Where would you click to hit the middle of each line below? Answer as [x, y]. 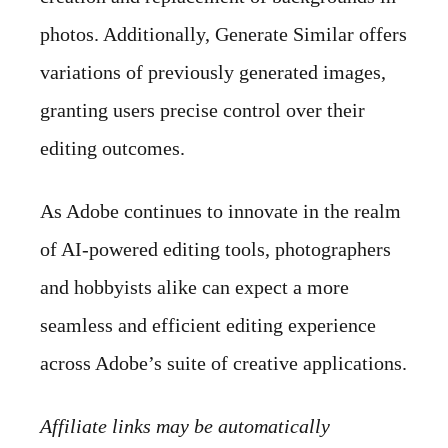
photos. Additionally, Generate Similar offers [223, 34]
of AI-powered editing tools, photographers [215, 249]
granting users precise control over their [202, 110]
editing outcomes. [112, 148]
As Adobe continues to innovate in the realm [220, 211]
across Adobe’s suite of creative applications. [223, 363]
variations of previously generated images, [213, 72]
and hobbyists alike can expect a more [194, 287]
